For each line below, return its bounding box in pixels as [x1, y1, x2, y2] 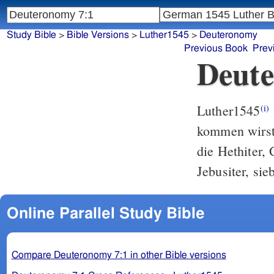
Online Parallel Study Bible [6, 206, 205, 221]
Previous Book [183, 43, 248, 54]
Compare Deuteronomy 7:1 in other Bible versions [11, 250, 226, 260]
